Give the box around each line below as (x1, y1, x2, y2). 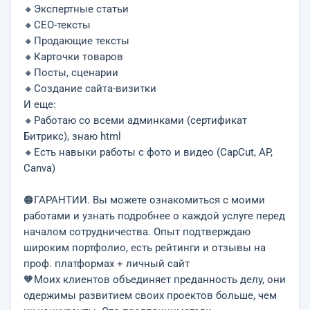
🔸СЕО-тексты (24, 19, 91, 31)
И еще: (24, 99, 56, 111)
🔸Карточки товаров (24, 51, 123, 63)
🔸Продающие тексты (24, 35, 129, 47)
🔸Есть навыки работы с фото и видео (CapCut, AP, (24, 147, 273, 158)
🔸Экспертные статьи (24, 3, 129, 15)
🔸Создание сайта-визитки (24, 83, 156, 95)
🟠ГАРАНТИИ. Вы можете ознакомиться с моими (24, 194, 265, 206)
